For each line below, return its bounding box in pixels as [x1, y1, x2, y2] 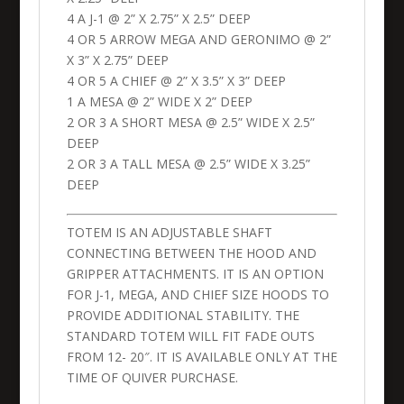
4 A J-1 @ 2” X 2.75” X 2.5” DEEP [66, 10, 251, 27]
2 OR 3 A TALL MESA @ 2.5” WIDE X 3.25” [66, 155, 310, 172]
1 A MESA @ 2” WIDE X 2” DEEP [66, 93, 252, 110]
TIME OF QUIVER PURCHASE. [66, 369, 238, 386]
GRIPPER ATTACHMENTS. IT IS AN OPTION [66, 265, 324, 282]
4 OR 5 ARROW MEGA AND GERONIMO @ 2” [66, 31, 331, 48]
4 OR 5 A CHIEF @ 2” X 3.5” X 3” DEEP [66, 72, 286, 89]
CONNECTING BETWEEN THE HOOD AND [66, 244, 317, 262]
